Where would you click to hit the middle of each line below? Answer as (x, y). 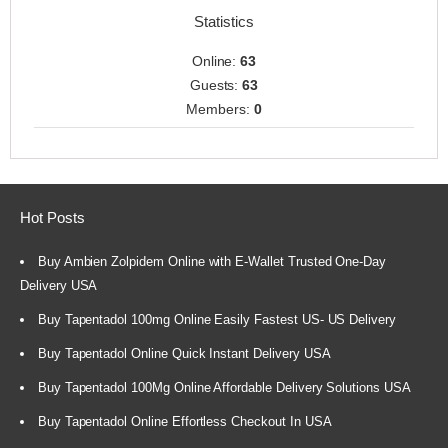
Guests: (216, 85)
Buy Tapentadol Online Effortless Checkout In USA (184, 422)
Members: (220, 109)
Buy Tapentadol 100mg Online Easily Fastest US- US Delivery (217, 320)
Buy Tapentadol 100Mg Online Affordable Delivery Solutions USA (224, 388)
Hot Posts (52, 217)
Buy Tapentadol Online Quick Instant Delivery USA (184, 354)
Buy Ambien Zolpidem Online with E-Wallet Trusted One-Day (212, 262)
